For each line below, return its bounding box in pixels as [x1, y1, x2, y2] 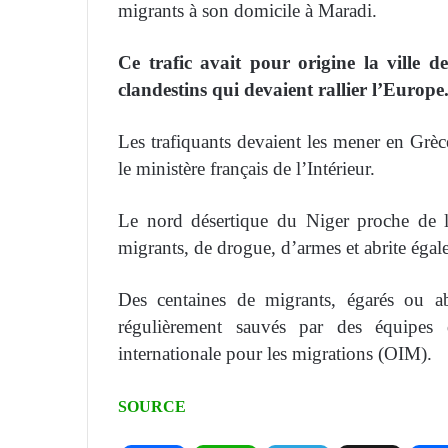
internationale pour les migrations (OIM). [118, 343, 432, 365]
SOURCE [118, 398, 186, 416]
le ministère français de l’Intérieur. [118, 158, 375, 180]
